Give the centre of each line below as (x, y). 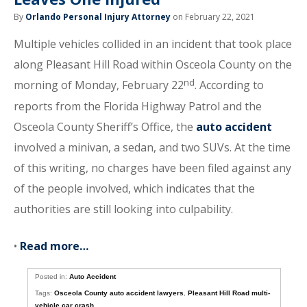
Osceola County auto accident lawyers (119, 293)
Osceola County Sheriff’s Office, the (105, 127)
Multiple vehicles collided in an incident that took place (153, 44)
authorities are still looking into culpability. (123, 209)
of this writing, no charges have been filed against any (152, 168)
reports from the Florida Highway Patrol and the (138, 106)
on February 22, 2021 (213, 17)
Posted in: (52, 277)
